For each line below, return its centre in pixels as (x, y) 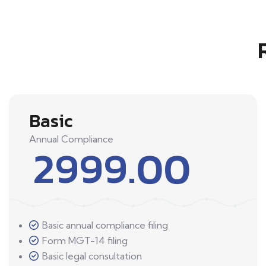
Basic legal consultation (92, 256)
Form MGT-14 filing (85, 241)
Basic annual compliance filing (105, 225)
